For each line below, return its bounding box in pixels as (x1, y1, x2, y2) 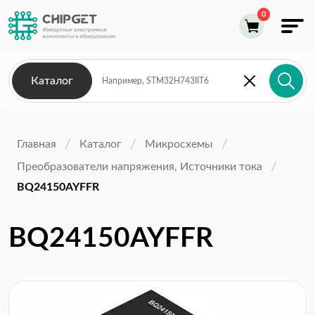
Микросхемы (145, 138, 213, 150)
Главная (17, 138, 56, 150)
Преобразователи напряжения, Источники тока (17, 160, 262, 172)
